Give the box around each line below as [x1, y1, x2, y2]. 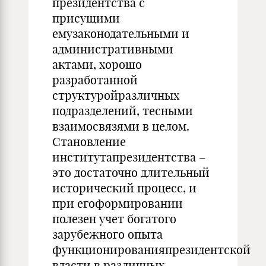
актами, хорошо [52, 57, 142, 72]
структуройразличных [52, 88, 179, 103]
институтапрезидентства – [52, 150, 205, 164]
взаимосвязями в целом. [52, 119, 189, 134]
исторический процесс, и [52, 180, 197, 195]
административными [52, 42, 173, 56]
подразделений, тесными [52, 103, 193, 118]
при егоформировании [52, 196, 183, 211]
